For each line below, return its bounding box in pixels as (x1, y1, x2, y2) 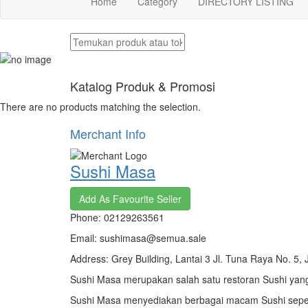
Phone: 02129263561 (70, 210, 164, 225)
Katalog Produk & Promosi (70, 76, 215, 95)
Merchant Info (70, 124, 146, 142)
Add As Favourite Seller (79, 192, 181, 206)
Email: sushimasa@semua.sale (70, 231, 206, 245)
